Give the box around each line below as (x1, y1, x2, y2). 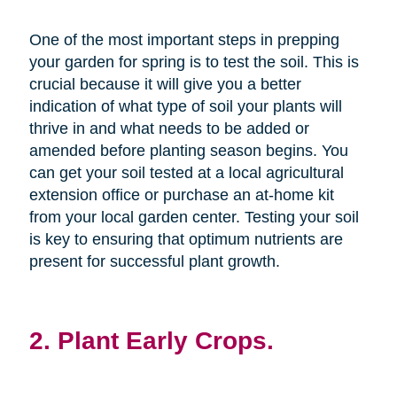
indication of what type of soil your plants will (28, 97, 342, 116)
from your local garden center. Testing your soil (28, 208, 359, 227)
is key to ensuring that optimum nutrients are (28, 230, 343, 249)
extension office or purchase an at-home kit (28, 186, 334, 205)
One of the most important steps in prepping (28, 31, 339, 50)
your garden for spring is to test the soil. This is (28, 53, 359, 72)
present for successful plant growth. (28, 253, 280, 271)
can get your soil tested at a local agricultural (28, 164, 344, 183)
